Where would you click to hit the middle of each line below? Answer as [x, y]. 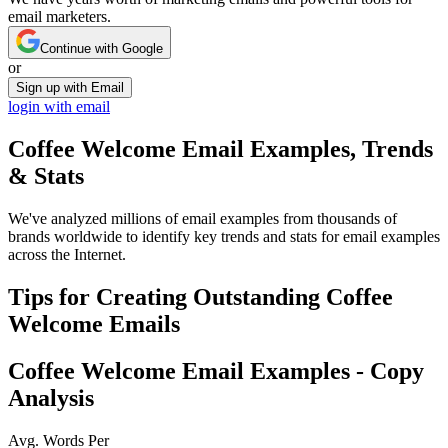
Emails [141, 324]
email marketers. [59, 17]
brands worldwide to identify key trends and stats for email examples [224, 237]
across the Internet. [67, 255]
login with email [59, 107]
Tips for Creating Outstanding [167, 297]
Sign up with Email [70, 88]
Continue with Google [101, 49]
